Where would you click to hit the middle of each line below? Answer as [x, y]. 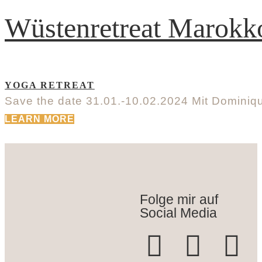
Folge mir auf [179, 199]
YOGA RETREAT [50, 85]
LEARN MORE [39, 119]
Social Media [178, 213]
